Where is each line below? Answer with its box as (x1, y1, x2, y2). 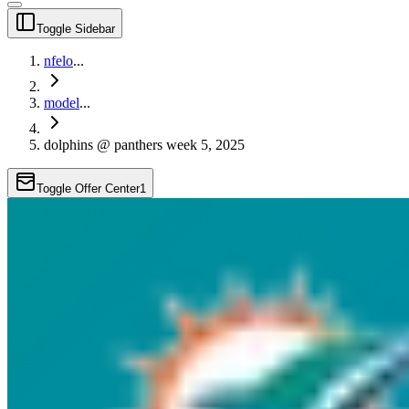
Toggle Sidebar (37, 21, 115, 36)
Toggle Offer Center (37, 181, 140, 195)
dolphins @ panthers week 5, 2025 (44, 136, 245, 152)
